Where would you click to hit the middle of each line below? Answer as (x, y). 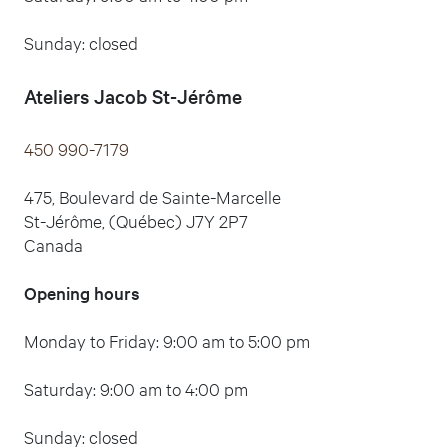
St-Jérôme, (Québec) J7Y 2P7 (136, 220)
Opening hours (82, 292)
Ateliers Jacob (88, 95)
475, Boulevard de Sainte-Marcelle (152, 196)
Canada (53, 244)
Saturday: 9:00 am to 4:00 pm (136, 388)
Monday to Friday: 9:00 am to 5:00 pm (167, 340)
